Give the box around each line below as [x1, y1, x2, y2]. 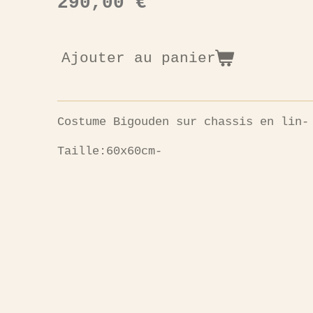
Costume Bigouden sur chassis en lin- [57, 115, 309, 129]
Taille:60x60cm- [57, 145, 162, 159]
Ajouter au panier [61, 50, 216, 67]
